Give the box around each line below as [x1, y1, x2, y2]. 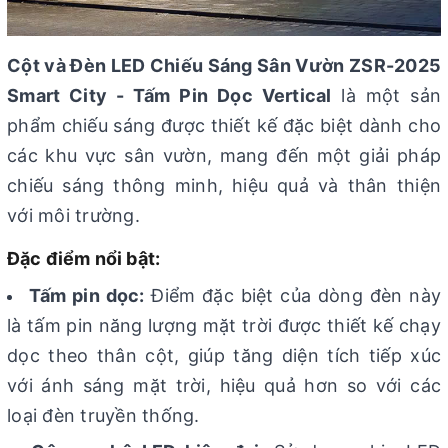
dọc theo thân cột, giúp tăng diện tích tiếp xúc [7, 345, 441, 367]
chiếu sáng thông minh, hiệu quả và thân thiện [7, 175, 441, 197]
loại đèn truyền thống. [7, 405, 200, 427]
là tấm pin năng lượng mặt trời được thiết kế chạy [7, 315, 441, 337]
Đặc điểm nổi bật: [7, 248, 161, 270]
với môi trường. [7, 205, 140, 227]
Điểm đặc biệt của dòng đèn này [144, 285, 442, 307]
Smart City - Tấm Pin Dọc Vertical [7, 85, 332, 107]
